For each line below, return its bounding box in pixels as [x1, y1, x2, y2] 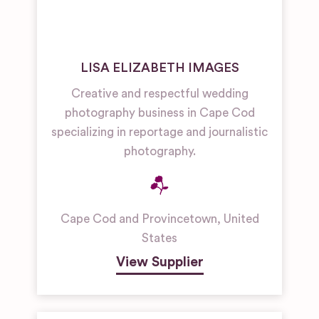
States [142, 232, 177, 245]
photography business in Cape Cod [64, 107, 255, 120]
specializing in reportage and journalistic [51, 126, 268, 139]
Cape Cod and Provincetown [60, 213, 217, 226]
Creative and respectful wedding [70, 88, 249, 100]
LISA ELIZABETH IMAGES [80, 61, 239, 75]
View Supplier [115, 255, 204, 270]
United [223, 213, 259, 226]
